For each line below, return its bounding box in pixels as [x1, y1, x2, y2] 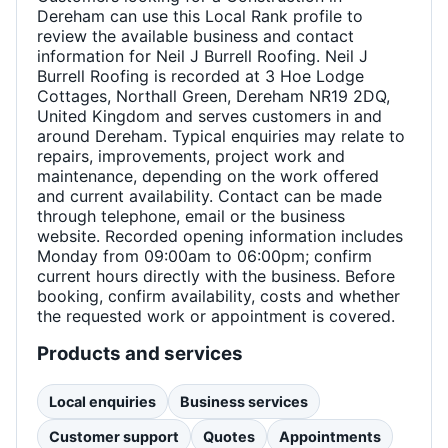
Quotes [203, 427, 255, 445]
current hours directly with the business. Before [37, 266, 395, 287]
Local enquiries [49, 392, 156, 410]
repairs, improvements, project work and [37, 146, 345, 167]
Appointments [279, 427, 381, 445]
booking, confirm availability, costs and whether [37, 286, 400, 307]
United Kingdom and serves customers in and [37, 106, 382, 127]
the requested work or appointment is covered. [37, 306, 395, 327]
